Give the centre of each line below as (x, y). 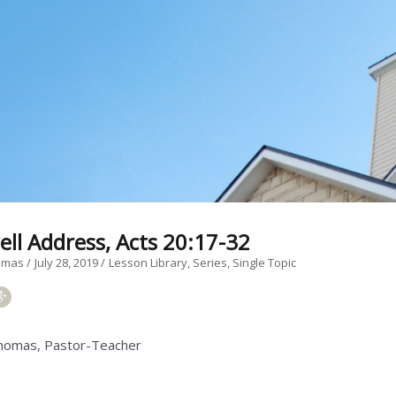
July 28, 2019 (68, 262)
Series (210, 262)
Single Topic (265, 262)
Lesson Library (148, 262)
